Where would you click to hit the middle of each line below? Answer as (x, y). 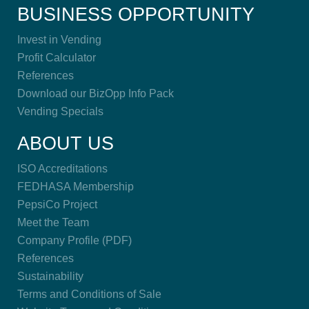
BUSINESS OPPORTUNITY (136, 14)
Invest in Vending (59, 40)
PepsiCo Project (57, 205)
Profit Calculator (57, 58)
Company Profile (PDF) (74, 240)
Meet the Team (53, 222)
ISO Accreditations (62, 169)
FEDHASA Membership (76, 187)
